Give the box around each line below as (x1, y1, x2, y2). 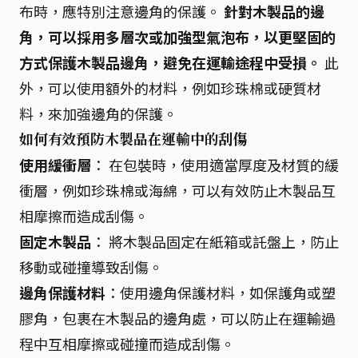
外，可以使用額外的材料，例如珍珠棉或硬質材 (19, 77, 321, 98)
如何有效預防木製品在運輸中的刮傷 (19, 129, 248, 149)
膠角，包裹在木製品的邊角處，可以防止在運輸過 (19, 307, 336, 328)
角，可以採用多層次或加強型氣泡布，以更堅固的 (19, 26, 336, 47)
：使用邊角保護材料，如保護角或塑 (105, 281, 336, 303)
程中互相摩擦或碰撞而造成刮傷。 (19, 332, 235, 354)
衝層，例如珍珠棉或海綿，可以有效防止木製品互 (19, 179, 336, 201)
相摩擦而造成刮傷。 (19, 205, 149, 226)
